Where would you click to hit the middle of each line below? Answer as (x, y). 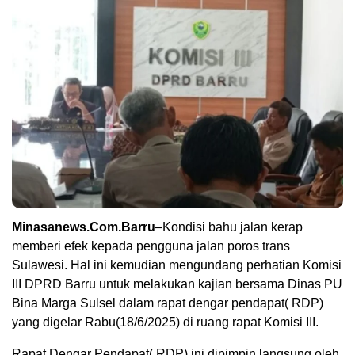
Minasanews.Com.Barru (84, 227)
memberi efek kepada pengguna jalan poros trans (151, 246)
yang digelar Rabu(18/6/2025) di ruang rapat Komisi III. (165, 323)
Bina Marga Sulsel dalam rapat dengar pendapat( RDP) (168, 303)
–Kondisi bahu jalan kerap (229, 227)
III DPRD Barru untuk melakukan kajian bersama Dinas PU (177, 284)
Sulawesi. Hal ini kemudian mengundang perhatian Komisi (177, 265)
